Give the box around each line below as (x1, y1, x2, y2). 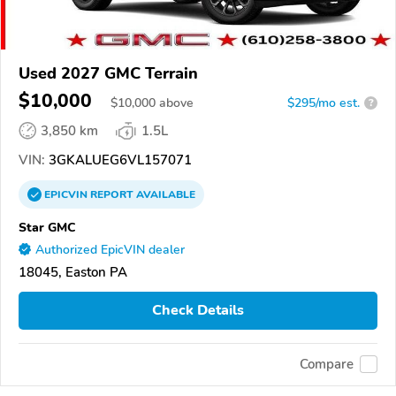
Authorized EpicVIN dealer (35, 240, 185, 258)
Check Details (152, 301, 244, 321)
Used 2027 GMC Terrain (19, 62, 198, 84)
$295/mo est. (287, 94, 360, 111)
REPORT (90, 187, 133, 202)
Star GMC (19, 217, 76, 236)
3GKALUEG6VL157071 (45, 150, 192, 169)
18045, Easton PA (19, 263, 127, 281)
